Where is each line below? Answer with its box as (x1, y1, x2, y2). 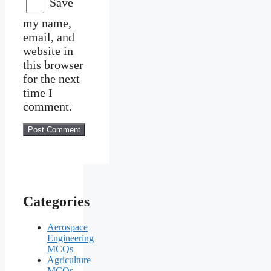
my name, (23, 16, 71, 30)
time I (23, 85, 53, 99)
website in (23, 44, 73, 57)
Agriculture (47, 255, 91, 266)
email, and (23, 30, 74, 44)
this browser (23, 57, 83, 71)
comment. (23, 99, 72, 113)
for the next (23, 71, 80, 85)
